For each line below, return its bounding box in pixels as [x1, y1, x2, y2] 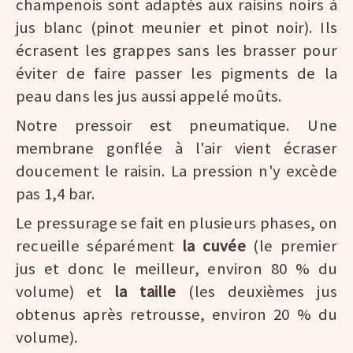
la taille [102, 281, 176, 303]
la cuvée [181, 236, 254, 257]
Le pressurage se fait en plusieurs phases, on [16, 213, 337, 234]
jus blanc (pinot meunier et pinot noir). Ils [16, 17, 337, 39]
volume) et [16, 281, 102, 303]
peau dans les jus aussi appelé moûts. [16, 86, 283, 107]
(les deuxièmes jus [176, 281, 337, 303]
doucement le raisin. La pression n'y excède [16, 161, 337, 182]
